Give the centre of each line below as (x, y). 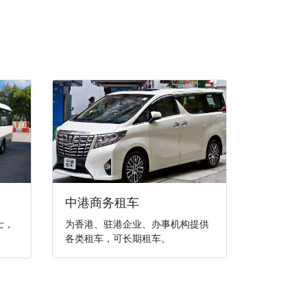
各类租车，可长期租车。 (118, 238)
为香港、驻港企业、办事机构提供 (137, 224)
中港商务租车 (102, 202)
